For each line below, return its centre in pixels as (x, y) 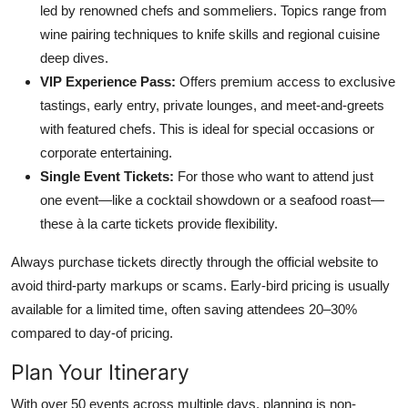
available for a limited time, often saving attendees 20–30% (184, 309)
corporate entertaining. (106, 152)
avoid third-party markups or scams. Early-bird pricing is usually (200, 285)
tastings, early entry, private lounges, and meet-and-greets (212, 105)
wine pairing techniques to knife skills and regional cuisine (210, 34)
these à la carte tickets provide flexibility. (159, 223)
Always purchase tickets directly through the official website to (194, 261)
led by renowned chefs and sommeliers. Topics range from (214, 10)
